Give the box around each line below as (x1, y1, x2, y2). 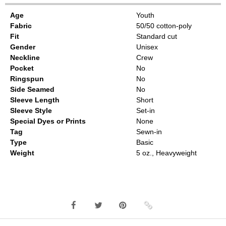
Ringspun (10, 75, 44, 83)
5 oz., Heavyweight (136, 149, 197, 157)
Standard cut (136, 32, 177, 41)
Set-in (136, 106, 155, 115)
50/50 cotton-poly (136, 22, 192, 30)
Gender (10, 43, 35, 51)
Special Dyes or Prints (10, 117, 86, 126)
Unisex (136, 43, 158, 51)
